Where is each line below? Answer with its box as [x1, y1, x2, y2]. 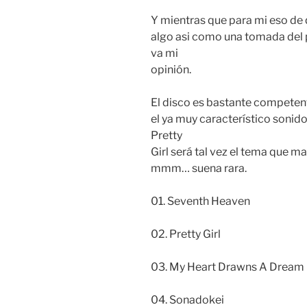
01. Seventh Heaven [151, 195, 250, 208]
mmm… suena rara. [151, 162, 247, 175]
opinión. [151, 63, 191, 77]
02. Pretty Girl [151, 228, 221, 241]
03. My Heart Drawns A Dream [151, 260, 304, 274]
